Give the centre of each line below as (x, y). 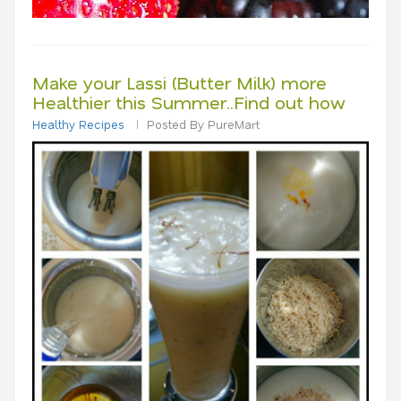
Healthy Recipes (78, 124)
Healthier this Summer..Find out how (189, 102)
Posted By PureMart (203, 124)
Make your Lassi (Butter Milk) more (179, 82)
